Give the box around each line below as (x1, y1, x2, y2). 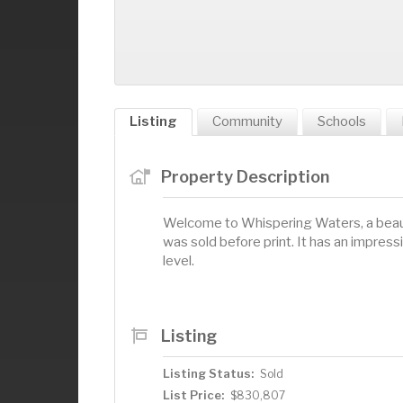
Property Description (160, 166, 329, 186)
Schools (318, 112, 366, 130)
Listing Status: (163, 365, 254, 381)
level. (163, 252, 194, 269)
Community (212, 112, 282, 130)
